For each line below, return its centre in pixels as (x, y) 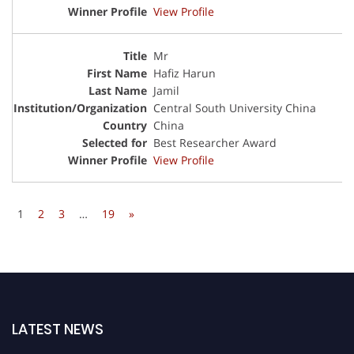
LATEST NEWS (58, 330)
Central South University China (235, 107)
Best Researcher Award (215, 142)
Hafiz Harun (185, 73)
